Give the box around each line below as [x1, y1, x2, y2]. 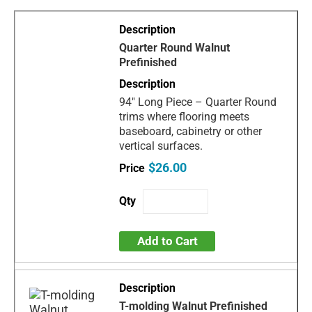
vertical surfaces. [119, 139, 203, 153]
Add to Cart [136, 233, 198, 248]
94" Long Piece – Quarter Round [119, 95, 277, 109]
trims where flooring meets [119, 109, 250, 123]
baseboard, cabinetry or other [119, 124, 263, 138]
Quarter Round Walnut [119, 40, 231, 54]
